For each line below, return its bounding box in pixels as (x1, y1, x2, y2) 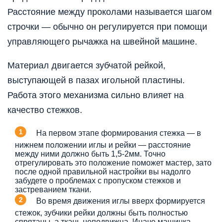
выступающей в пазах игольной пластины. (7, 75, 185, 86)
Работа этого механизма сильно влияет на (7, 90, 184, 101)
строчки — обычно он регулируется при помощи (7, 22, 207, 32)
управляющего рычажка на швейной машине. (7, 37, 197, 47)
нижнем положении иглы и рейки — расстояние (15, 141, 191, 150)
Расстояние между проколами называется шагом (7, 7, 212, 17)
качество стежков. (7, 105, 82, 115)
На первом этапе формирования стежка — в (36, 128, 201, 137)
